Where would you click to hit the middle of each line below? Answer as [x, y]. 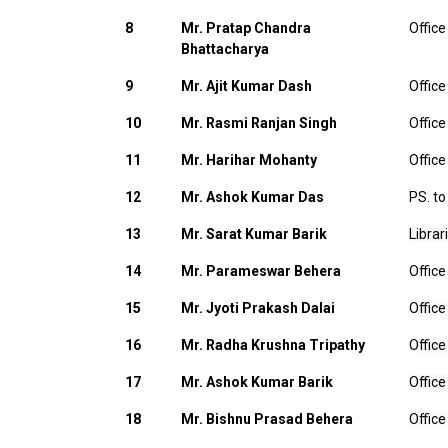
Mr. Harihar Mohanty [249, 160]
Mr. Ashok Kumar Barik [257, 382]
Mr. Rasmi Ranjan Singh [259, 123]
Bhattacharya [225, 49]
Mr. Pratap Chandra [246, 28]
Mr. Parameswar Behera [261, 271]
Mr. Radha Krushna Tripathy [273, 345]
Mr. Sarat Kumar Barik [254, 234]
